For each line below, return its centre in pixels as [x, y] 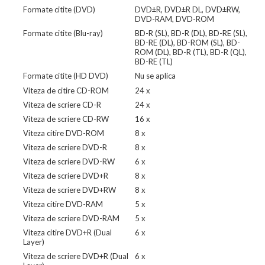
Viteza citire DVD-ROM [63, 133]
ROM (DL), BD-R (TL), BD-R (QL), [190, 52]
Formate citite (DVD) [59, 10]
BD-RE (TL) [153, 62]
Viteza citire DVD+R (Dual [67, 232]
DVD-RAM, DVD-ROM [174, 19]
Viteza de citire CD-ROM [66, 90]
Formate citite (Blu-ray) [63, 33]
